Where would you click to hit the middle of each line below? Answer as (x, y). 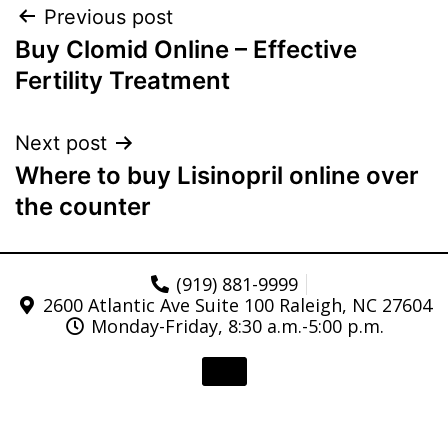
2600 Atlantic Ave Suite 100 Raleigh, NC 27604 (237, 304)
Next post (61, 142)
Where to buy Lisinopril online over (217, 175)
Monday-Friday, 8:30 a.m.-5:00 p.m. (238, 325)
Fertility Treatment (122, 80)
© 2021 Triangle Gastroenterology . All (224, 433)
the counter (83, 206)
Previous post (108, 16)
